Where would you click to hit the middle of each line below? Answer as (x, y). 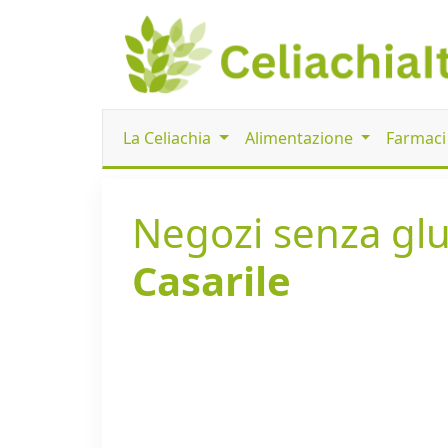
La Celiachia (169, 138)
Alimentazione (300, 138)
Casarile (211, 281)
